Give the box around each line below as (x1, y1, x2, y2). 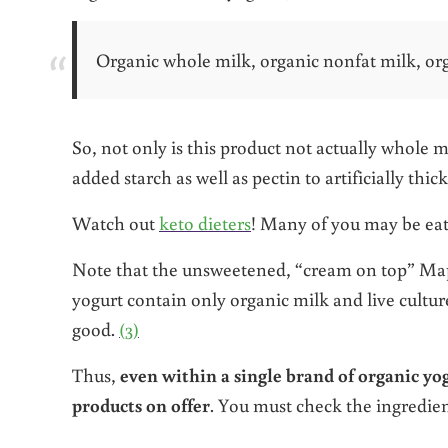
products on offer (72, 392, 210, 418)
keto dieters (159, 210, 251, 236)
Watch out (72, 210, 159, 236)
